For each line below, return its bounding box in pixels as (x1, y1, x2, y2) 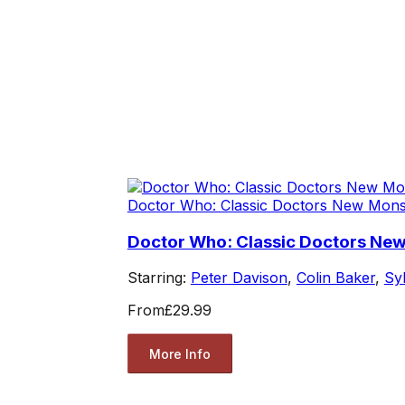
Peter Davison (190, 268, 287, 287)
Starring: (127, 268, 191, 287)
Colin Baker (296, 268, 375, 287)
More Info (148, 345, 211, 362)
